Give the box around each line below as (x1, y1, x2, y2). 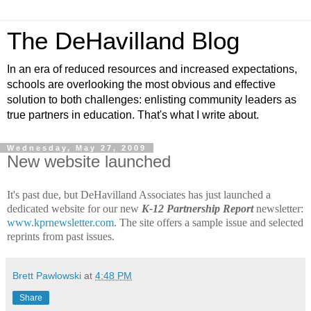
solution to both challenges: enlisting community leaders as (7, 94, 296, 106)
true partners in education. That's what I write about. (7, 109, 259, 121)
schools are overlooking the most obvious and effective (7, 78, 276, 90)
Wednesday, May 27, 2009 (7, 144, 146, 152)
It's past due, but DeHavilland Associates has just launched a (7, 188, 271, 201)
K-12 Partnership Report (142, 202, 253, 215)
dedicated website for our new (7, 202, 142, 215)
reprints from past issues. (7, 230, 115, 242)
